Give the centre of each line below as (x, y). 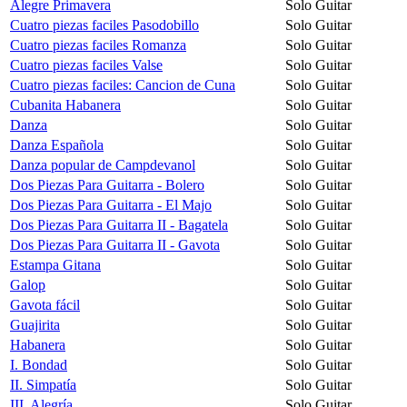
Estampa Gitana (55, 264)
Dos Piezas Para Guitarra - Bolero (107, 184)
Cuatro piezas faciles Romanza (98, 45)
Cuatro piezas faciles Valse (86, 65)
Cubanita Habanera (65, 104)
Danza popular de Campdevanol (103, 164)
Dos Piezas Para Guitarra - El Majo (111, 204)
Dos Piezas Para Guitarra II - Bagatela (119, 224)
